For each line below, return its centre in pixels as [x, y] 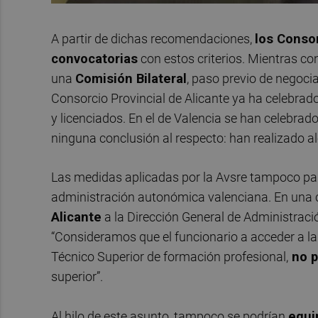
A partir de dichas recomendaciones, [153, 38]
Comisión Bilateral [131, 78]
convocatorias [94, 58]
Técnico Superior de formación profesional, [170, 257]
